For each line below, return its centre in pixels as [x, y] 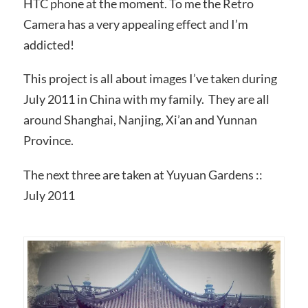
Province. [48, 141]
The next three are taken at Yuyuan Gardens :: [143, 175]
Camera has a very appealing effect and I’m [135, 24]
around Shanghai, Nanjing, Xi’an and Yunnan [140, 120]
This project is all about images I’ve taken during [150, 79]
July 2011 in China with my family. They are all [146, 99]
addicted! [48, 44]
